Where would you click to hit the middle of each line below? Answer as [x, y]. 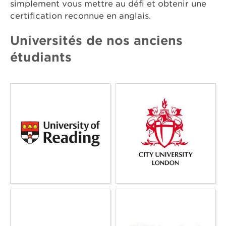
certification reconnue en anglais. [80, 16]
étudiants [41, 58]
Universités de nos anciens [96, 41]
